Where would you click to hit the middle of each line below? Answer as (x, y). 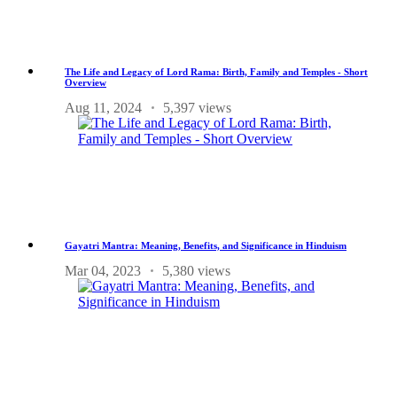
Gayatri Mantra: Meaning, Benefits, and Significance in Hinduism (206, 245)
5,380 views (196, 270)
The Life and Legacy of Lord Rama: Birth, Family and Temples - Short (216, 71)
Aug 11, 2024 (103, 107)
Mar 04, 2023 (103, 270)
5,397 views (197, 107)
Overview (86, 82)
